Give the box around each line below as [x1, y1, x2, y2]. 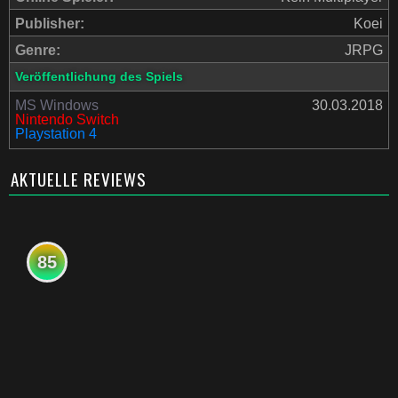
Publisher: [15, 16, 84, 31]
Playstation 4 [15, 126, 97, 141]
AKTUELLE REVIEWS [11, 166, 147, 191]
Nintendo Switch [15, 112, 119, 127]
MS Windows [15, 98, 99, 113]
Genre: [15, 43, 60, 58]
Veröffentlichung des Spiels [15, 69, 183, 84]
